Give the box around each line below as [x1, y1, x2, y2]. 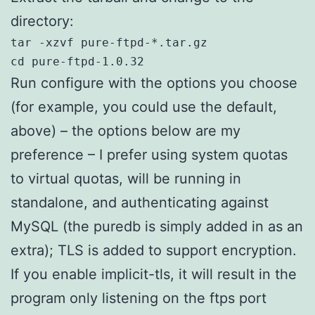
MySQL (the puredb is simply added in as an [11, 217, 303, 235]
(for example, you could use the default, [11, 98, 277, 115]
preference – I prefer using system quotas [11, 146, 288, 163]
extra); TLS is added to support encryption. [11, 241, 297, 259]
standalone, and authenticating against [11, 193, 269, 211]
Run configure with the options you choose [11, 74, 297, 91]
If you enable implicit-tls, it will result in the [11, 265, 297, 283]
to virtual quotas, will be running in [11, 169, 241, 187]
